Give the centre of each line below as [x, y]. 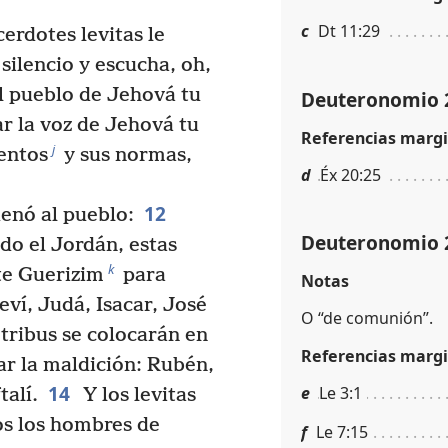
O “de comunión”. [367, 318]
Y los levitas [136, 396]
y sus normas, [125, 156]
